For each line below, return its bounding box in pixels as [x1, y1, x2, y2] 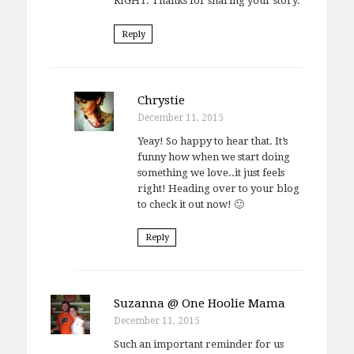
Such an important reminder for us [113, 338, 284, 351]
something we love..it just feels [137, 166, 284, 179]
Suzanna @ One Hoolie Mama [113, 296, 285, 311]
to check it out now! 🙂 [137, 198, 244, 210]
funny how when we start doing [137, 150, 290, 163]
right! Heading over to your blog [137, 182, 299, 194]
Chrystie [137, 92, 185, 107]
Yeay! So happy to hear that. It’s [137, 134, 288, 147]
